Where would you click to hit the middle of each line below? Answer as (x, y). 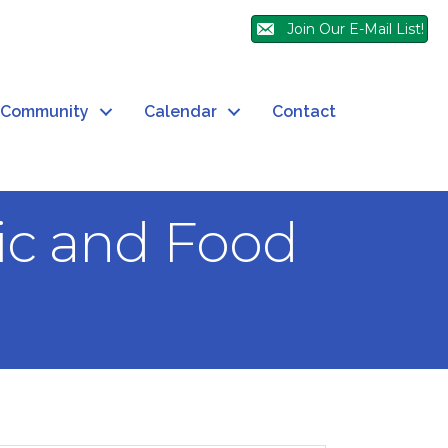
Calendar (180, 112)
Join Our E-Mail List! (355, 29)
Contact (304, 112)
